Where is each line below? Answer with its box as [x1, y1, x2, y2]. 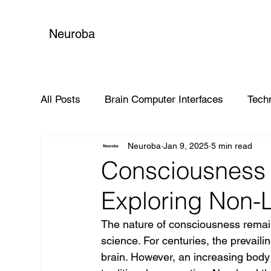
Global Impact [65, 141, 128, 154]
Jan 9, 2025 [163, 140, 209, 151]
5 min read [211, 140, 253, 151]
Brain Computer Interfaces [105, 93, 224, 105]
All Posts [41, 93, 81, 105]
